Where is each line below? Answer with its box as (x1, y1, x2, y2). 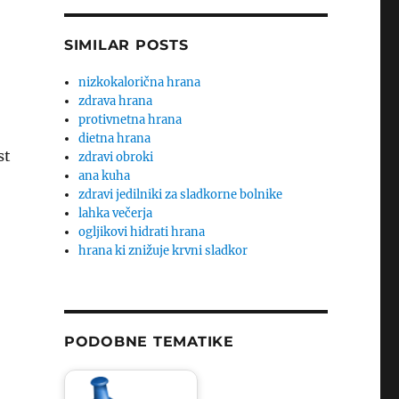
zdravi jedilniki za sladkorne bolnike (78, 187, 283, 202)
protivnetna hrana (78, 112, 183, 127)
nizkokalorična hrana (78, 75, 201, 90)
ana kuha (78, 168, 131, 183)
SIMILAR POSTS (63, 37, 189, 53)
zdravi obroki (78, 150, 154, 165)
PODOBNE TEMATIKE (63, 333, 234, 350)
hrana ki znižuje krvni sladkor (78, 243, 248, 258)
